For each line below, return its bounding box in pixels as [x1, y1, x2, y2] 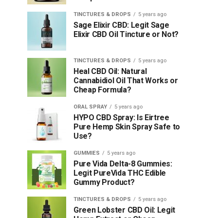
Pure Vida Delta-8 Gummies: [73, 159, 172, 168]
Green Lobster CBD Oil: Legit [73, 205, 176, 215]
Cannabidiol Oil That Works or [73, 76, 178, 85]
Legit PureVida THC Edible [73, 168, 166, 178]
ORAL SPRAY [73, 104, 107, 110]
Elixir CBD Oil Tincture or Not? [73, 30, 179, 39]
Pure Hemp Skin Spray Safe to [73, 122, 181, 131]
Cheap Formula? [73, 85, 131, 94]
